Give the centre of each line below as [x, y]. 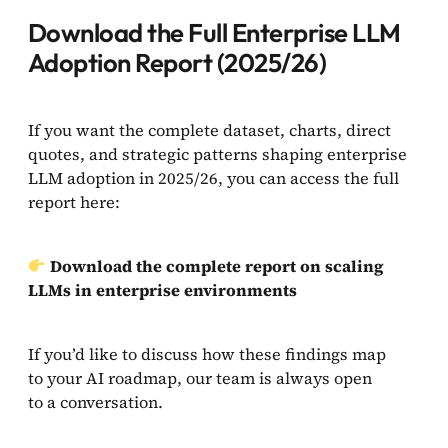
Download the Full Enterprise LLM [214, 32]
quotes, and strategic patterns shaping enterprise [217, 153]
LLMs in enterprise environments [162, 289]
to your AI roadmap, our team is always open [200, 377]
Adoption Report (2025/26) [177, 62]
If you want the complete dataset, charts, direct [209, 129]
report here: [74, 201]
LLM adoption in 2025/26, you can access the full [213, 177]
